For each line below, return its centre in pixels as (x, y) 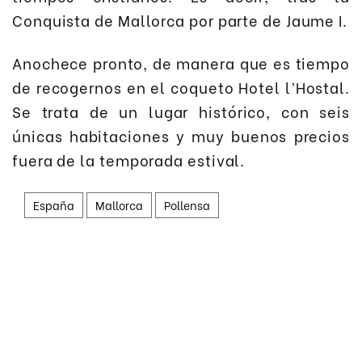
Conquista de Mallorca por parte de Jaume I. (180, 20)
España (54, 205)
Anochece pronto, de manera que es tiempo (181, 62)
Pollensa (187, 205)
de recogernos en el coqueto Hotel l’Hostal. (181, 86)
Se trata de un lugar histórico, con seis (181, 111)
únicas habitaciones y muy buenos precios (181, 135)
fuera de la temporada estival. (129, 159)
